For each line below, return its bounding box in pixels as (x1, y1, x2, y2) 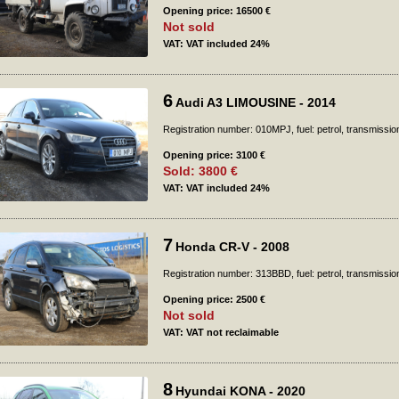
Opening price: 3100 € (163, 150, 265, 160)
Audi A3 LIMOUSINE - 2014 (175, 95, 336, 110)
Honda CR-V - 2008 (175, 240, 289, 254)
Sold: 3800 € (163, 164, 238, 178)
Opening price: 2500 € (163, 294, 265, 305)
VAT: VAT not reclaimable (163, 327, 279, 338)
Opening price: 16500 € (163, 5, 271, 16)
